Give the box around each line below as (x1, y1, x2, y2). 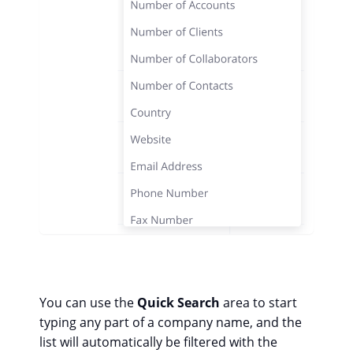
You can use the (39, 294, 137, 312)
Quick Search (137, 294, 220, 312)
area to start (220, 294, 297, 312)
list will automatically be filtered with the (39, 333, 277, 351)
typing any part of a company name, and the (39, 314, 302, 332)
